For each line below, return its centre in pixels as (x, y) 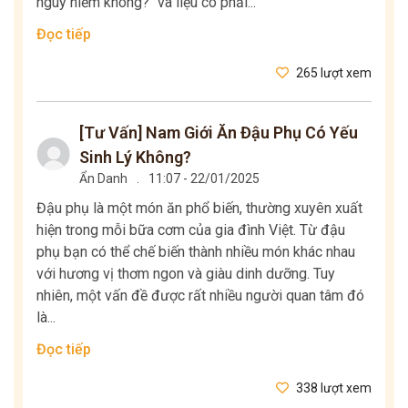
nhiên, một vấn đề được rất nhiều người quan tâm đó (200, 296)
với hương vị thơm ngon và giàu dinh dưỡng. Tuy (186, 274)
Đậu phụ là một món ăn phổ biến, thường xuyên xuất (199, 209)
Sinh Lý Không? (136, 158)
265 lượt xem (332, 73)
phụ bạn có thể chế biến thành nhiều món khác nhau (196, 252)
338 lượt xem (332, 388)
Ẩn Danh (104, 179)
